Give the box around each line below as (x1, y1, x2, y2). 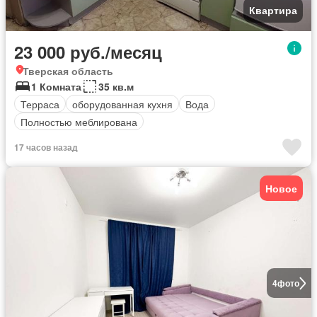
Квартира (249, 3, 297, 18)
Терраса (21, 96, 59, 111)
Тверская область (23, 64, 113, 79)
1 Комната (31, 79, 81, 94)
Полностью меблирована (21, 114, 137, 129)
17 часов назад (14, 141, 78, 154)
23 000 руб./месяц (14, 40, 162, 64)
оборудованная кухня (72, 96, 173, 111)
